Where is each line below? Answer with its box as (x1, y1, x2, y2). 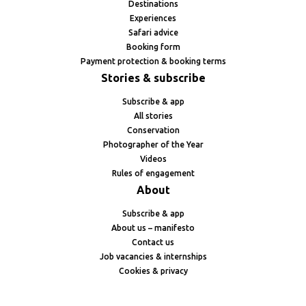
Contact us (132, 238, 174, 247)
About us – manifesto (111, 223, 195, 233)
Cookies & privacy (118, 266, 188, 276)
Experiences (130, 14, 176, 23)
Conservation (126, 126, 180, 135)
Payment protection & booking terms (80, 57, 226, 66)
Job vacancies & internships (99, 252, 207, 262)
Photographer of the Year (102, 140, 204, 150)
